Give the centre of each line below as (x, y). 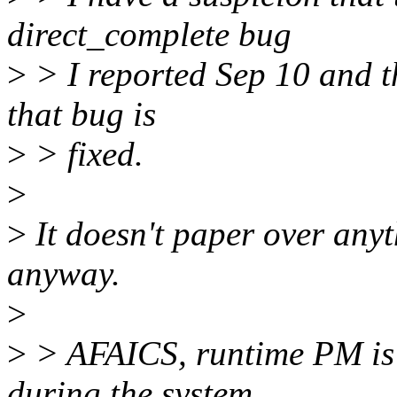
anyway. (64, 274)
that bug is (82, 114)
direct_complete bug (149, 35)
